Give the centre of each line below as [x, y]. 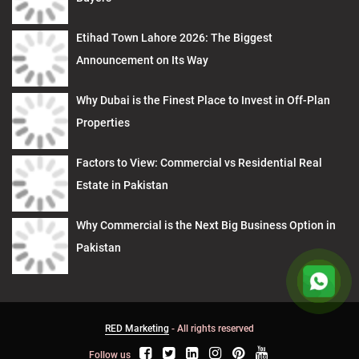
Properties [103, 123]
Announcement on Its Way [142, 61]
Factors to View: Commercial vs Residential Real [199, 163]
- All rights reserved [212, 329]
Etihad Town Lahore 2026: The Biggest [174, 38]
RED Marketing [137, 329]
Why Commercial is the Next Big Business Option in [206, 226]
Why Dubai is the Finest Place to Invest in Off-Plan [203, 101]
